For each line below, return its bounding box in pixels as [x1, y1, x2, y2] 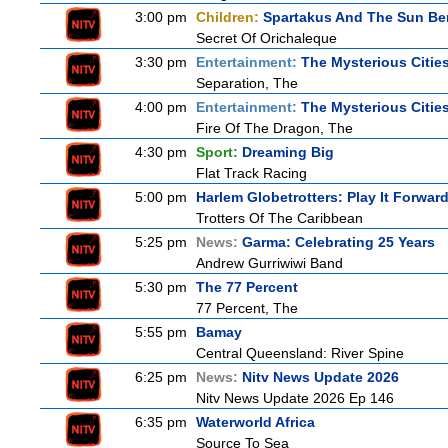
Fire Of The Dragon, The [196, 120, 353, 136]
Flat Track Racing [196, 165, 307, 181]
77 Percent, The [196, 300, 298, 316]
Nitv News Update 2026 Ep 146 [196, 390, 394, 406]
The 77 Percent [196, 279, 298, 295]
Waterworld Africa [196, 414, 315, 430]
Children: [196, 9, 263, 25]
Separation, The [196, 75, 298, 91]
